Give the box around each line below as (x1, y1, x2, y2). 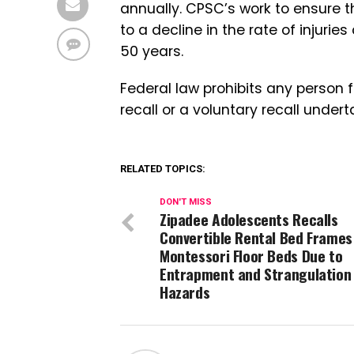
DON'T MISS (160, 197, 212, 207)
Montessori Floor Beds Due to (160, 244, 343, 267)
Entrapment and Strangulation (160, 262, 352, 285)
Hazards (160, 281, 210, 303)
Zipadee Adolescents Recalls (160, 208, 338, 231)
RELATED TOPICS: (120, 163, 205, 175)
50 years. (120, 42, 183, 61)
